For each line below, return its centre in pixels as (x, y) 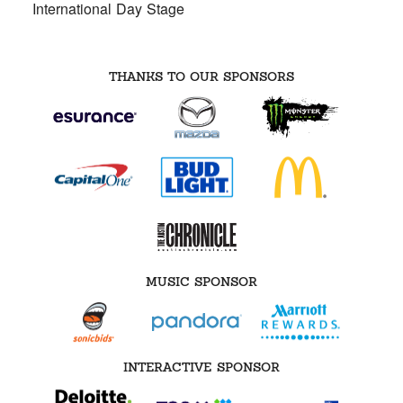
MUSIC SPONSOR (201, 281)
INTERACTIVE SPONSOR (201, 367)
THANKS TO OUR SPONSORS (201, 77)
